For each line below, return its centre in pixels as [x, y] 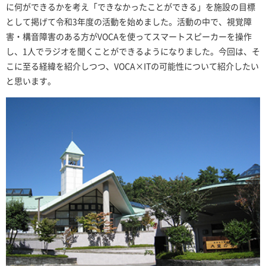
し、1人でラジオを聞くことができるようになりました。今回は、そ [133, 51]
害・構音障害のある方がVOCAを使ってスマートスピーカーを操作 [129, 37]
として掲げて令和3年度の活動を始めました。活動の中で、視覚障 [129, 22]
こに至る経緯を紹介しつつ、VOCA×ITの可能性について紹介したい [132, 66]
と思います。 [31, 81]
